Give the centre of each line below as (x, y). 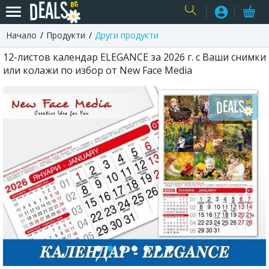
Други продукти (127, 35)
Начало (21, 35)
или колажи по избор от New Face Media (98, 70)
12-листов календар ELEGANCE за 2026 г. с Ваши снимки (134, 57)
